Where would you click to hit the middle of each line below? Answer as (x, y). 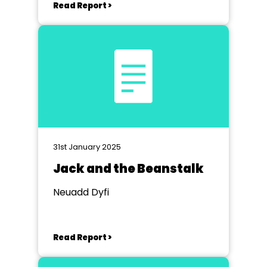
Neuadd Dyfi (81, 192)
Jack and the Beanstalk (128, 169)
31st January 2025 (87, 147)
